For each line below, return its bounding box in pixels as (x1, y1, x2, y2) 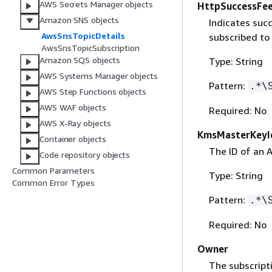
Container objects (39, 134, 106, 144)
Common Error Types (12, 177, 95, 188)
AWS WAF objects (39, 102, 106, 113)
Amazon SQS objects (39, 55, 120, 66)
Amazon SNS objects (39, 15, 119, 25)
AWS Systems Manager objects (39, 70, 158, 81)
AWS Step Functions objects (39, 86, 146, 97)
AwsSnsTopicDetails (41, 30, 125, 41)
